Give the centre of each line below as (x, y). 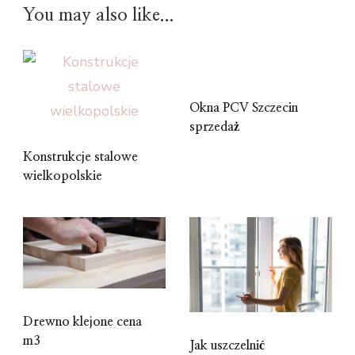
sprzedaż (214, 127)
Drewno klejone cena (82, 322)
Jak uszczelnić (227, 346)
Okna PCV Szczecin (244, 108)
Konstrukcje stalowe (80, 157)
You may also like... (99, 15)
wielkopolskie (63, 176)
